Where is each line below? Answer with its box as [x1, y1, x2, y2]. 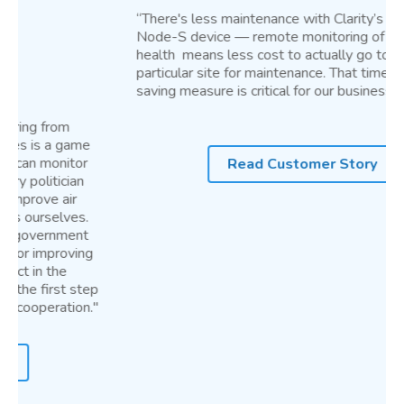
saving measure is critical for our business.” [36, 81, 299, 101]
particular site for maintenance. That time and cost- [36, 63, 352, 83]
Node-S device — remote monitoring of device [36, 27, 328, 47]
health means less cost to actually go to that [36, 45, 318, 65]
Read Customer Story [127, 154, 277, 174]
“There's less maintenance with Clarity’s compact [36, 9, 340, 29]
